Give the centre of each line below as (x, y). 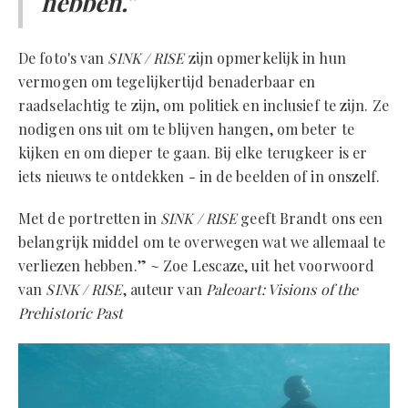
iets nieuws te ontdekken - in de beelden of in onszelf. (199, 176)
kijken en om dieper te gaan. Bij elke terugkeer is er (193, 153)
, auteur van (164, 289)
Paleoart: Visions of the (282, 289)
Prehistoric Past (71, 313)
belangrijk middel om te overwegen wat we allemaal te (202, 242)
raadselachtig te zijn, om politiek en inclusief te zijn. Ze (204, 105)
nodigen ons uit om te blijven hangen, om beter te (186, 129)
